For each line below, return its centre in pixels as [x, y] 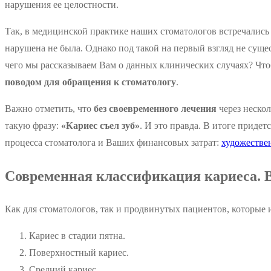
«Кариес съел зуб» [100, 126]
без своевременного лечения [155, 109]
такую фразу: [33, 126]
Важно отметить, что [49, 109]
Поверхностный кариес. [79, 252]
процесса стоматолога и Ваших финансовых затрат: [113, 143]
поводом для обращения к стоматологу [90, 82]
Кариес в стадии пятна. [77, 235]
